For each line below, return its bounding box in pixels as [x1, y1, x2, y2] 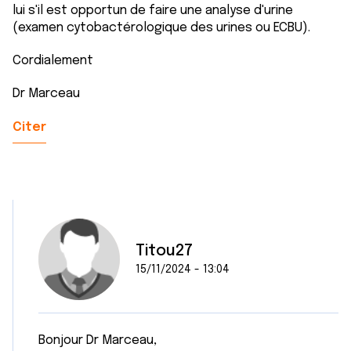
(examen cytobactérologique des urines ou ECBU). [13, 21, 310, 34]
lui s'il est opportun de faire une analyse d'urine [13, 4, 293, 17]
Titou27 [136, 243, 193, 259]
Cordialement [13, 54, 93, 67]
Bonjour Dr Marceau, [38, 334, 157, 347]
